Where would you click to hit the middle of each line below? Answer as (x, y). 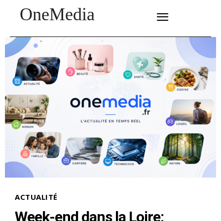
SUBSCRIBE (127, 14)
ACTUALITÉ (36, 197)
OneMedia (57, 14)
